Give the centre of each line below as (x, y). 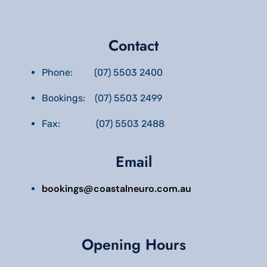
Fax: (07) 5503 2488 (103, 123)
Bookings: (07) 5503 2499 (102, 98)
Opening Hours (133, 244)
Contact (133, 45)
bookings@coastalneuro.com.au (117, 188)
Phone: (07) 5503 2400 (102, 72)
